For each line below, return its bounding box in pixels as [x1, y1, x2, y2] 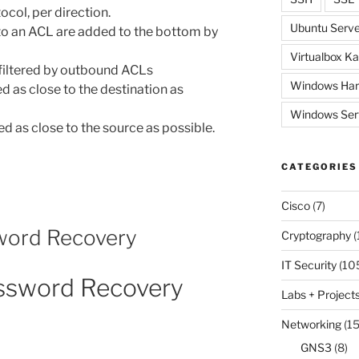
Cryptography [280, 228, 351, 242]
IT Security [280, 257, 337, 272]
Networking [280, 317, 341, 331]
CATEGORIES [280, 160, 357, 172]
